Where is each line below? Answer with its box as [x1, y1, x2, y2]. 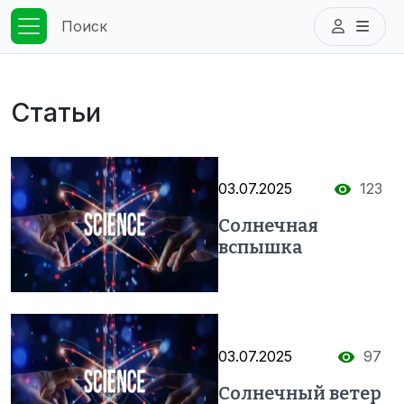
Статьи [11, 96, 101, 128]
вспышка [218, 235, 303, 258]
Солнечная [218, 214, 318, 236]
